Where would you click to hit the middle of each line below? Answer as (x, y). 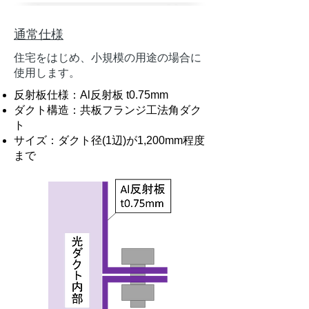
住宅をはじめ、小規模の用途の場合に (108, 58)
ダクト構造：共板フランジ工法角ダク (108, 110)
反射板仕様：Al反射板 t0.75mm (91, 95)
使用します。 (47, 73)
